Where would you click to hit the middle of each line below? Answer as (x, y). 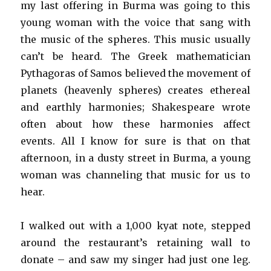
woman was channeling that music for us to (135, 175)
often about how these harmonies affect (135, 124)
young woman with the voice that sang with (135, 22)
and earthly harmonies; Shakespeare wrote (135, 107)
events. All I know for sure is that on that (135, 141)
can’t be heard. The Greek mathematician (135, 56)
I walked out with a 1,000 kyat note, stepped (135, 225)
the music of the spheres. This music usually (135, 39)
